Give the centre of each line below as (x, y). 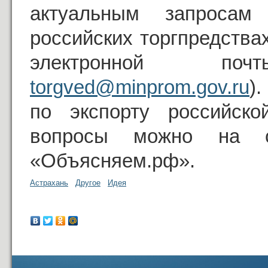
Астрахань (49, 183)
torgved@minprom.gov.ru (140, 87)
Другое (88, 183)
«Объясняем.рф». (112, 161)
